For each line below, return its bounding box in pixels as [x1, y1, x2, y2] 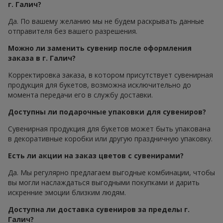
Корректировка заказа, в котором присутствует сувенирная [8, 70, 213, 80]
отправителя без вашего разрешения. [8, 26, 137, 36]
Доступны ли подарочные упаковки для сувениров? [8, 107, 206, 116]
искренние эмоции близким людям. [8, 187, 126, 197]
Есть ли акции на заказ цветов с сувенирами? [8, 150, 184, 160]
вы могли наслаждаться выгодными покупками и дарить [8, 177, 200, 187]
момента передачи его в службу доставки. [8, 90, 153, 100]
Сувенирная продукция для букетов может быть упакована [8, 123, 211, 133]
